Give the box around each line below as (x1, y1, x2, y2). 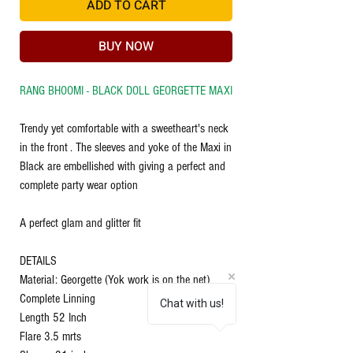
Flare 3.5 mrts (20, 329, 81, 344)
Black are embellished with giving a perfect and (20, 159, 225, 173)
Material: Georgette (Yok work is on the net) (20, 273, 210, 287)
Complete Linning (20, 292, 95, 306)
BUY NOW (98, 37, 154, 56)
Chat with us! (160, 297, 224, 310)
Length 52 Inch (20, 310, 87, 325)
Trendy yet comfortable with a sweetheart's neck (20, 121, 229, 136)
